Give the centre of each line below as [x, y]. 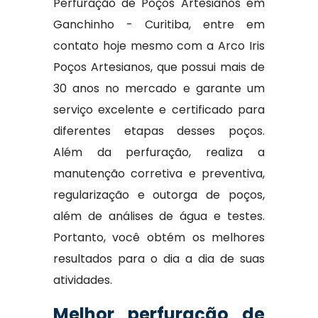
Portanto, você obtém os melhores [159, 237]
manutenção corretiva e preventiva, [159, 174]
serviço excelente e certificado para [159, 110]
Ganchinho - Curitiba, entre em [159, 24]
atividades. [82, 280]
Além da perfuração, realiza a [159, 152]
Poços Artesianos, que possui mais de [159, 67]
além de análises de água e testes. [159, 216]
